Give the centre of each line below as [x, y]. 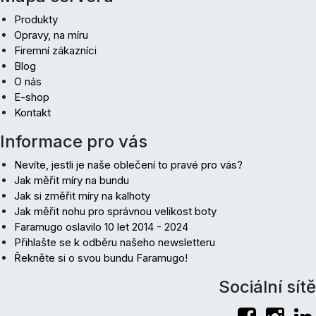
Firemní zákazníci [55, 50]
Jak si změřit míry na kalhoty [82, 195]
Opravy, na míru [51, 35]
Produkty [36, 19]
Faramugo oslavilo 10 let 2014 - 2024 [101, 226]
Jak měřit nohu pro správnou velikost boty [115, 211]
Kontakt [32, 112]
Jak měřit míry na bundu [72, 180]
